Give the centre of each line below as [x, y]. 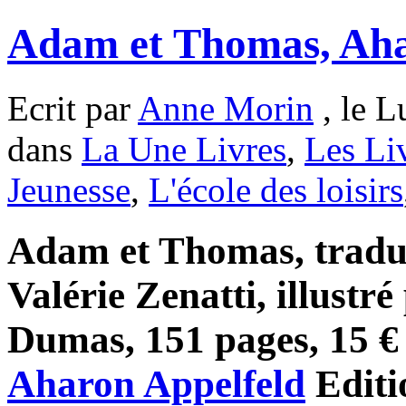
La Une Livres [184, 149]
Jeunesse [69, 189]
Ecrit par [72, 108]
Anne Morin [226, 108]
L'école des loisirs [276, 189]
